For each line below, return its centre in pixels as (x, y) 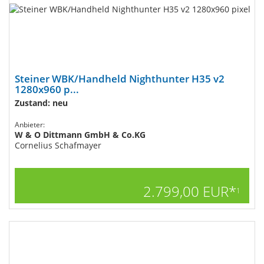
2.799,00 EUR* (190, 191)
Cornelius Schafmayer (58, 145)
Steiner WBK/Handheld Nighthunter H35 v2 (120, 79)
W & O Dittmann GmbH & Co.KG (80, 135)
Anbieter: (30, 125)
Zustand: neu (41, 103)
